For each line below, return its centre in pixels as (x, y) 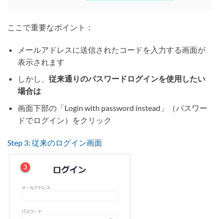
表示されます (41, 62)
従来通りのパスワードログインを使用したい (127, 79)
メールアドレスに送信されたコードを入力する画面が (111, 49)
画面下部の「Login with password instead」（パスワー (112, 108)
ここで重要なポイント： (50, 27)
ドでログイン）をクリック (64, 120)
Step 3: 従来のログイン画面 (55, 142)
